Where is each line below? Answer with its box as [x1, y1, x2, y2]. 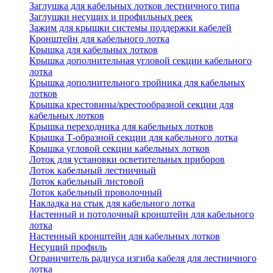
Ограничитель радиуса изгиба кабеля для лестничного [29, 253, 257, 264]
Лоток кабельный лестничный [29, 165, 156, 176]
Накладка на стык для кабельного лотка [29, 198, 195, 209]
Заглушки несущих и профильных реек [29, 12, 193, 23]
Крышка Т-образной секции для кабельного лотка [29, 132, 238, 143]
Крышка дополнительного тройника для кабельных [29, 77, 245, 88]
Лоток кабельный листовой [29, 176, 144, 187]
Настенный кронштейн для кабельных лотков [29, 231, 220, 242]
